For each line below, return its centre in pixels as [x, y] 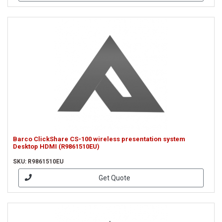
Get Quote [114, 178]
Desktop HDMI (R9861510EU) [56, 146]
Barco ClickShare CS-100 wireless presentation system [99, 139]
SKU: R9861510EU [38, 162]
